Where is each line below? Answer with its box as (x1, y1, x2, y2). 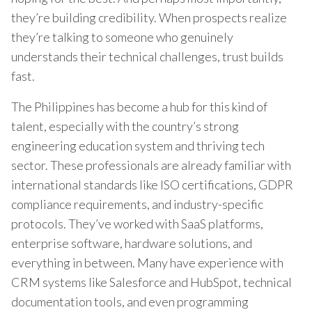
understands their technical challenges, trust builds (11, 48, 283, 64)
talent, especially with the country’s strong (11, 118, 239, 134)
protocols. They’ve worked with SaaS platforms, (11, 215, 263, 231)
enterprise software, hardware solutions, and (11, 235, 252, 251)
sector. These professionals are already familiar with (11, 157, 291, 173)
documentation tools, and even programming (11, 293, 249, 309)
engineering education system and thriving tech (11, 137, 265, 153)
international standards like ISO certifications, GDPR (11, 176, 293, 192)
